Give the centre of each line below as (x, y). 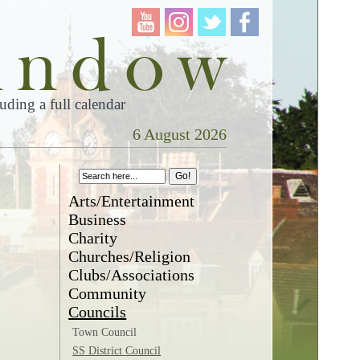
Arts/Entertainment (132, 201)
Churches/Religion (130, 256)
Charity (93, 238)
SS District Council (117, 351)
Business (98, 219)
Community (108, 293)
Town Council (105, 332)
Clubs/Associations (132, 275)
